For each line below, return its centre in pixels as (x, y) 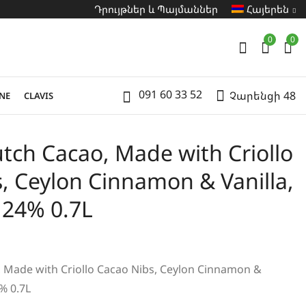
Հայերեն (268, 9)
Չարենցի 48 (263, 96)
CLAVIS (39, 96)
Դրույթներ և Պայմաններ (156, 9)
